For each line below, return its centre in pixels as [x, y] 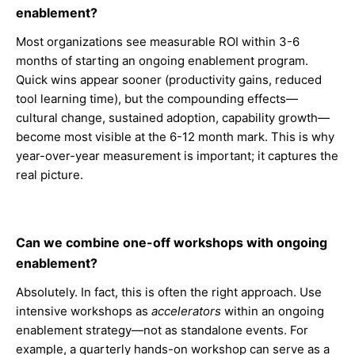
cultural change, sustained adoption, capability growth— [173, 118]
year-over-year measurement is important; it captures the [177, 156]
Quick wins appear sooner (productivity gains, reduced [169, 80]
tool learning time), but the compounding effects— [157, 99]
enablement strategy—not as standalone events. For [162, 330]
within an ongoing [273, 311]
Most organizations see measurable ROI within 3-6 [158, 42]
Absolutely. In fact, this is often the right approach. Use [169, 292]
